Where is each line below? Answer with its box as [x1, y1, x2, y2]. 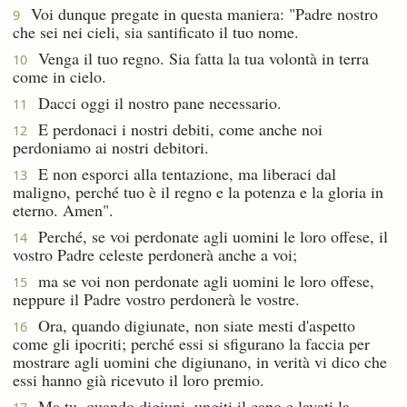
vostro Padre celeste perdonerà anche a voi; [13, 243, 297, 265]
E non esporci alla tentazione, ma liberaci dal [27, 162, 336, 184]
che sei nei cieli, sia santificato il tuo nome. [13, 20, 299, 43]
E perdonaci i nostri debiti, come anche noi [27, 117, 323, 140]
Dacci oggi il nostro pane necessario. [27, 91, 282, 114]
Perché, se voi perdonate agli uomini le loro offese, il [27, 224, 388, 247]
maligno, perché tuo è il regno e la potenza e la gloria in [13, 180, 383, 203]
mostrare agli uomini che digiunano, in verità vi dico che [13, 350, 387, 372]
